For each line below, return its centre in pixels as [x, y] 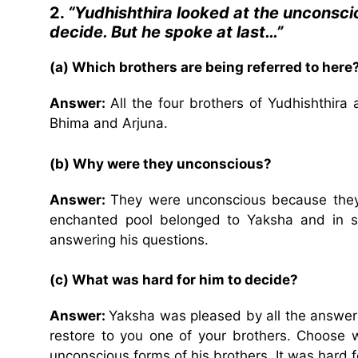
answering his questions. [129, 239]
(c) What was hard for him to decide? [174, 280]
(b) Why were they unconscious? [161, 163]
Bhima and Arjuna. [109, 123]
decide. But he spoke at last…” [166, 32]
